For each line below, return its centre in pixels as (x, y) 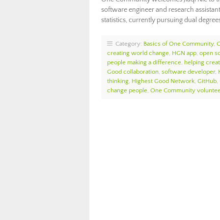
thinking (118, 81)
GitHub (207, 81)
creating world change (138, 53)
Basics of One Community (179, 44)
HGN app (184, 53)
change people (127, 90)
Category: (128, 44)
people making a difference (144, 62)
